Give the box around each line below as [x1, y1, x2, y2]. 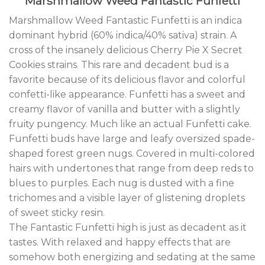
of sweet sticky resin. [9, 207, 105, 219]
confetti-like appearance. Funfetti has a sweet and [9, 89, 245, 101]
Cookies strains [9, 59, 77, 71]
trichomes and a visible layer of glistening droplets [9, 192, 245, 204]
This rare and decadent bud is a [81, 59, 229, 71]
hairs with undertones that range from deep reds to [9, 163, 254, 174]
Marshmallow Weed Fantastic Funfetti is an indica [9, 15, 242, 27]
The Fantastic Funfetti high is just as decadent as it [9, 222, 247, 234]
